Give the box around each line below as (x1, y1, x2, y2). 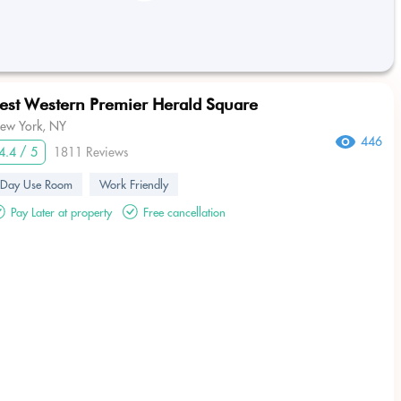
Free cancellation (143, 204, 226, 219)
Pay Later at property (11, 204, 112, 219)
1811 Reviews (54, 144, 128, 160)
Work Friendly (99, 177, 168, 192)
